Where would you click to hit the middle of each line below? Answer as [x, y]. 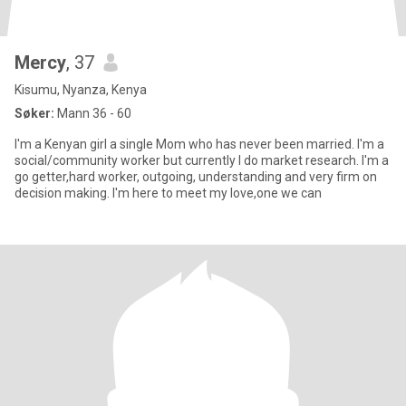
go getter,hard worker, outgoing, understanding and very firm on [196, 177]
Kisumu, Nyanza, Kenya [81, 90]
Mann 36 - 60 [93, 113]
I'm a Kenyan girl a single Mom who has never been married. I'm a [199, 144]
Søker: [34, 113]
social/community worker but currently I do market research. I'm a [202, 160]
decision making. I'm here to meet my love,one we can [168, 193]
